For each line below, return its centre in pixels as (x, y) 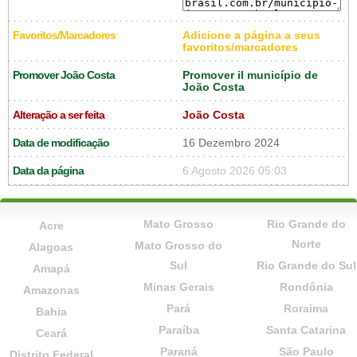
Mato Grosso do (178, 245)
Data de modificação (61, 143)
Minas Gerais (178, 286)
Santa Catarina (306, 330)
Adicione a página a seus (251, 35)
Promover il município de (250, 75)
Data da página (48, 171)
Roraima (306, 308)
